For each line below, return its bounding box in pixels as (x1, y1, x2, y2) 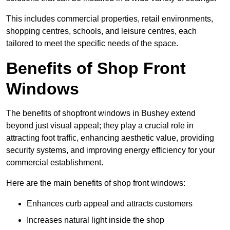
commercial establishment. (6, 158, 103, 167)
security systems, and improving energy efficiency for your (6, 146, 215, 155)
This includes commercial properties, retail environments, (6, 14, 213, 24)
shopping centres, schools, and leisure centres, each (6, 27, 197, 36)
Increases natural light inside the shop (27, 216, 164, 225)
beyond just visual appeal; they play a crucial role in (6, 121, 194, 130)
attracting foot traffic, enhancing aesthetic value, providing (6, 133, 214, 143)
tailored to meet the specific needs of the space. (6, 39, 178, 48)
